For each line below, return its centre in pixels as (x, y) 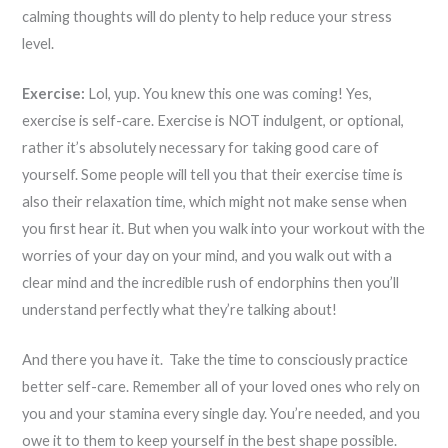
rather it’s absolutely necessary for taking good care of (201, 148)
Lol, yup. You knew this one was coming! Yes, (229, 94)
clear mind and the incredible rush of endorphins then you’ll (211, 283)
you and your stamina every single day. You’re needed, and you (221, 414)
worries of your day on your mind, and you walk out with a (207, 256)
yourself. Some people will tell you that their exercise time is (213, 175)
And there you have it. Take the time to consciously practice (215, 360)
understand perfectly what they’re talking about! (180, 310)
